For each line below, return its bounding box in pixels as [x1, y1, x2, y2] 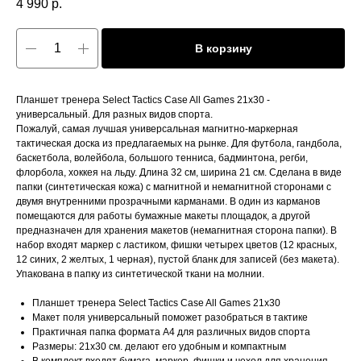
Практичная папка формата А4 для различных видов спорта [32, 326, 310, 338]
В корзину [194, 42, 252, 56]
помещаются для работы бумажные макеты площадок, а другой [16, 210, 310, 222]
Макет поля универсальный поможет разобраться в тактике [32, 312, 308, 324]
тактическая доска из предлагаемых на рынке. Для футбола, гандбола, [16, 138, 342, 150]
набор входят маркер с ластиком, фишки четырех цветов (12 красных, [16, 239, 337, 251]
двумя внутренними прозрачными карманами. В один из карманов [16, 196, 320, 208]
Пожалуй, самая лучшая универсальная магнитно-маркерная [16, 123, 298, 135]
